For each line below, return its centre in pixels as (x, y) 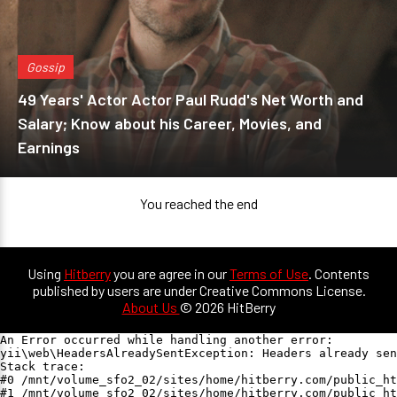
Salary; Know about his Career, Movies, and (170, 123)
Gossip (46, 67)
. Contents (339, 273)
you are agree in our (170, 273)
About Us (151, 307)
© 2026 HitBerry (227, 307)
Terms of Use (269, 273)
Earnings (49, 147)
